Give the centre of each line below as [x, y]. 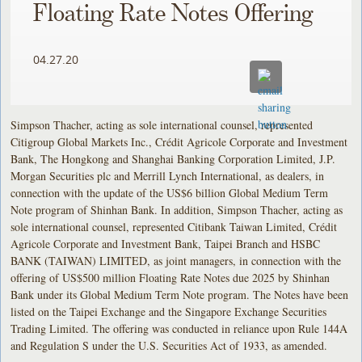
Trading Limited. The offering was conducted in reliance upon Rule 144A [179, 328]
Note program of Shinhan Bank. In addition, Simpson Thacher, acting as [177, 209]
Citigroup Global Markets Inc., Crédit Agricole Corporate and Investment [179, 141]
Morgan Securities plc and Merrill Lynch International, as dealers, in [168, 175]
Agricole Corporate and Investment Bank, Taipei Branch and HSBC [166, 243]
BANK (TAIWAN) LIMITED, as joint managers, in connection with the [176, 260]
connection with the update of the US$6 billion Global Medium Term [170, 192]
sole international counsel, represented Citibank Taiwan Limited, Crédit [174, 226]
